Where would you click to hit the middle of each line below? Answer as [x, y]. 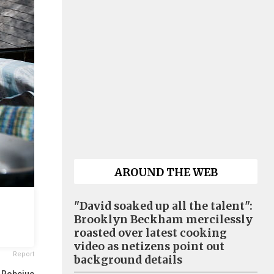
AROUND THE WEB [166, 172]
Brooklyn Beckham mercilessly [163, 220]
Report [24, 254]
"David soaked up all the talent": [163, 206]
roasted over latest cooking [150, 233]
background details [128, 260]
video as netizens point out [149, 246]
